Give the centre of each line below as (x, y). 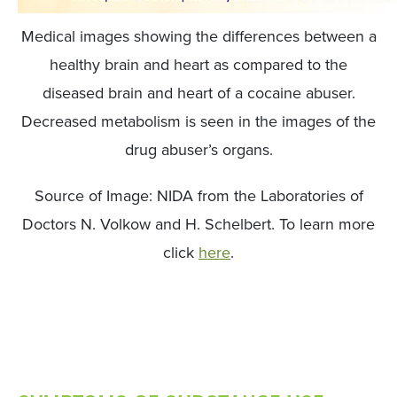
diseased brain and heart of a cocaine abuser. (198, 93)
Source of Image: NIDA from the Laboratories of (198, 196)
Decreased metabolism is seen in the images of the (198, 121)
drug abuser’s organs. (198, 150)
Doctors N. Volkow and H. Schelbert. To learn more (198, 224)
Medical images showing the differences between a (198, 36)
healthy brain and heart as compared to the (198, 65)
